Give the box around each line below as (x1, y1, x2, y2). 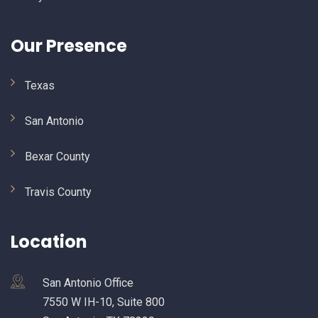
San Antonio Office (43, 276, 133, 290)
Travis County (25, 185, 92, 199)
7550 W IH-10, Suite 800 (43, 295, 165, 309)
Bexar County (25, 150, 90, 163)
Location (11, 230, 87, 253)
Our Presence (11, 34, 127, 57)
